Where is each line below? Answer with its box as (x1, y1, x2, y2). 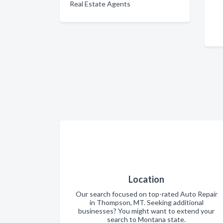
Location (128, 173, 164, 185)
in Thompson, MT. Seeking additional (89, 198, 204, 207)
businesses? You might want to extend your (78, 206, 215, 215)
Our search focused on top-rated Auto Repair (75, 189, 218, 198)
